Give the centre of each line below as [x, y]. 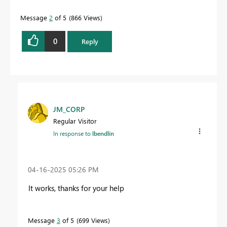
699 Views [93, 220]
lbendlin [103, 133]
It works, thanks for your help [76, 188]
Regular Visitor [75, 121]
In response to [73, 133]
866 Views [86, 17]
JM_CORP [69, 109]
